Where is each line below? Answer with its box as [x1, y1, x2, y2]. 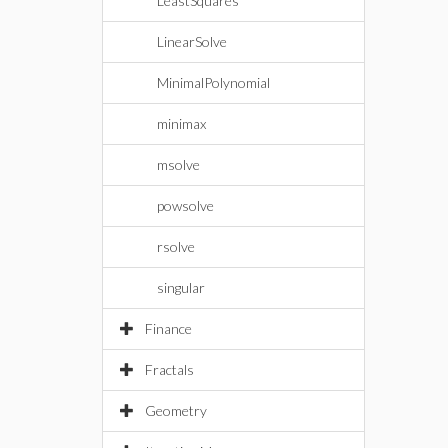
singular [157, 279, 205, 296]
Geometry [145, 402, 207, 419]
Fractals [145, 361, 194, 378]
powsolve [157, 197, 214, 214]
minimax [157, 115, 206, 132]
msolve [157, 156, 200, 173]
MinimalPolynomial [157, 74, 270, 91]
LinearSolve [157, 33, 227, 50]
